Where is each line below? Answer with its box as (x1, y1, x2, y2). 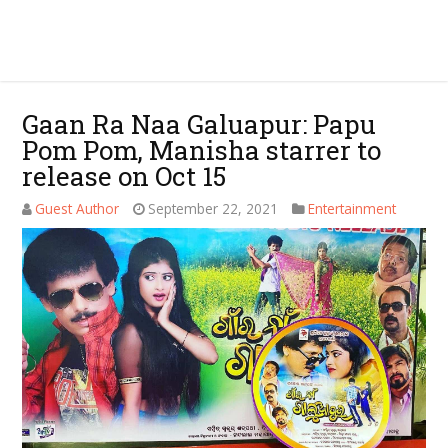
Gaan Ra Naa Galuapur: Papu (22, 107, 377, 141)
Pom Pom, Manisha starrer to (22, 133, 382, 167)
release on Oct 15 (22, 159, 227, 193)
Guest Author (35, 199, 120, 218)
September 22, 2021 (148, 199, 279, 218)
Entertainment (308, 199, 397, 218)
